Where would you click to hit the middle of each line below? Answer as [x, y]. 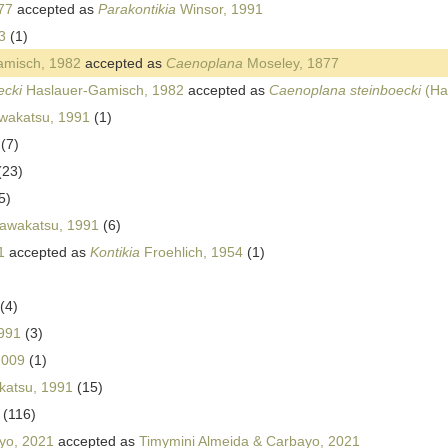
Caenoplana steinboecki [345, 90]
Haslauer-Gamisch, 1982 [103, 90]
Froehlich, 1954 [191, 252]
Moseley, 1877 [291, 63]
